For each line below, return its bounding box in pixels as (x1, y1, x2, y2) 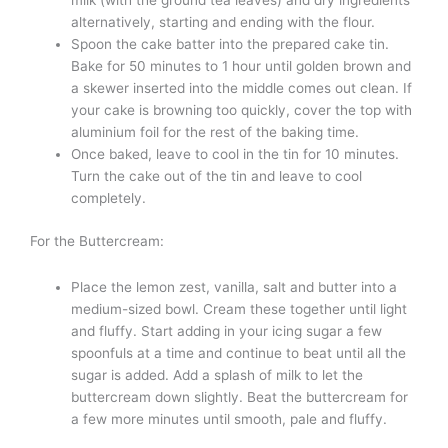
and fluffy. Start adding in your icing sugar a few (71, 322, 383, 339)
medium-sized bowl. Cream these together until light (71, 300, 408, 317)
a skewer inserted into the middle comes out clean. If (71, 80, 413, 97)
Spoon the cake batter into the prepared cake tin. (71, 36, 390, 53)
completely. (71, 190, 147, 207)
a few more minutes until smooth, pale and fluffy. (71, 410, 388, 427)
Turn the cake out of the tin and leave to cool (71, 168, 363, 185)
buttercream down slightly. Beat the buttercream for (71, 388, 409, 405)
